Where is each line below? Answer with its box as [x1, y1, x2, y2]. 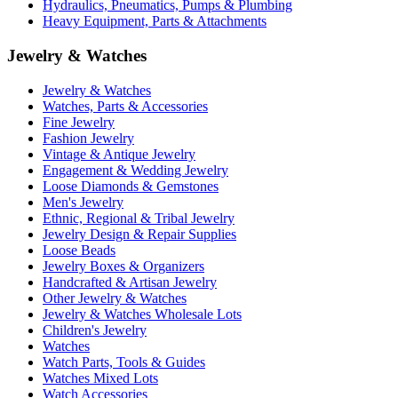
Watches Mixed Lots [43, 370, 158, 386]
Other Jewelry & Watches [43, 290, 187, 306]
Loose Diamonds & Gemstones [43, 178, 219, 194]
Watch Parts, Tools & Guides [43, 354, 205, 370]
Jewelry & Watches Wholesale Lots [43, 306, 242, 322]
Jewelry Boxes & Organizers [43, 258, 204, 274]
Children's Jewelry [43, 322, 147, 338]
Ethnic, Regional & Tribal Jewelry [43, 210, 235, 226]
